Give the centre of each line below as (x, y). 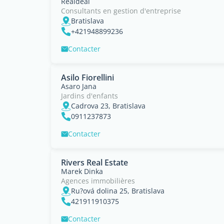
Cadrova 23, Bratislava (108, 106)
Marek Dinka (82, 171)
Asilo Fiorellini (87, 77)
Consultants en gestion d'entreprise (121, 11)
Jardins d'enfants (89, 96)
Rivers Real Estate (94, 162)
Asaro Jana (79, 86)
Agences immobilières (98, 181)
